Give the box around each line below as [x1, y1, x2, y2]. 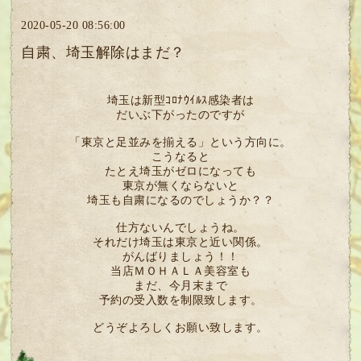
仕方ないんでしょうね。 [116, 221, 245, 234]
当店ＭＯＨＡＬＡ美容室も [110, 264, 251, 277]
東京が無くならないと [122, 179, 239, 192]
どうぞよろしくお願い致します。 [93, 321, 268, 334]
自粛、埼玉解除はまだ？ [21, 44, 185, 60]
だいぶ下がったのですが [116, 108, 245, 121]
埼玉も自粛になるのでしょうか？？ [87, 193, 274, 206]
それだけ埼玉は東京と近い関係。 [93, 235, 268, 248]
